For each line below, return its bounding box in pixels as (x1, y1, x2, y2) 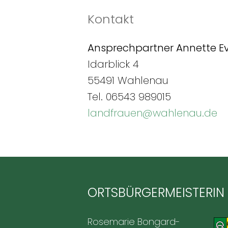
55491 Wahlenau (88, 73, 168, 88)
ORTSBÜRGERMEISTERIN (88, 183, 224, 202)
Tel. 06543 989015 (88, 89, 171, 104)
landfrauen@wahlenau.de (88, 105, 217, 120)
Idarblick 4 (88, 56, 139, 71)
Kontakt (88, 10, 134, 27)
